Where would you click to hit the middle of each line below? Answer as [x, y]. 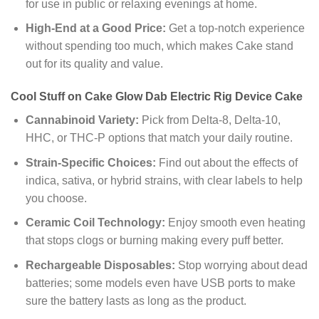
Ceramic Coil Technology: [95, 223]
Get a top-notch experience [235, 28]
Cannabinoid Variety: [82, 120]
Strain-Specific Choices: [90, 162]
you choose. [56, 198]
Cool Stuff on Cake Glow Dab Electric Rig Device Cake [158, 96]
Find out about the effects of [226, 162]
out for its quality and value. [94, 64]
